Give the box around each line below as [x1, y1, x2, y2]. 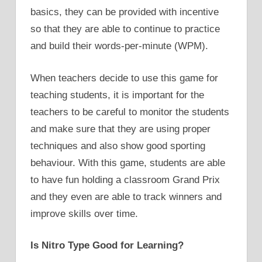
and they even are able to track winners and [30, 191, 222, 202]
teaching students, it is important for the [30, 89, 204, 101]
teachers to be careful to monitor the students [30, 106, 229, 118]
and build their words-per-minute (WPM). [30, 40, 208, 52]
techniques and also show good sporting [30, 140, 205, 151]
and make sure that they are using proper [30, 123, 211, 135]
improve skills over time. [30, 208, 138, 219]
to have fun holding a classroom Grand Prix [30, 174, 220, 185]
